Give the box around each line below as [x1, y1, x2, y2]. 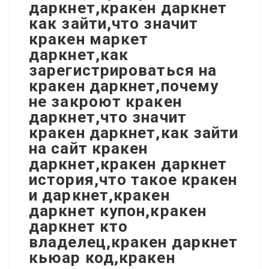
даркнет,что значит [29, 107, 187, 126]
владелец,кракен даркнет [29, 232, 238, 251]
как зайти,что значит [29, 14, 198, 32]
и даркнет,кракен [29, 186, 170, 204]
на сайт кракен [29, 139, 148, 157]
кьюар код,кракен [29, 248, 175, 267]
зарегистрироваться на [29, 61, 217, 79]
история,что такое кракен [29, 170, 238, 189]
